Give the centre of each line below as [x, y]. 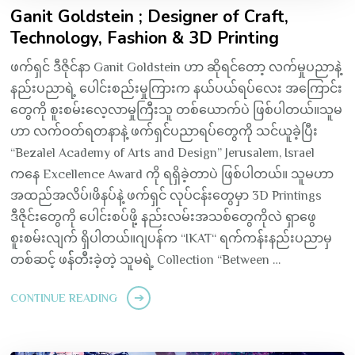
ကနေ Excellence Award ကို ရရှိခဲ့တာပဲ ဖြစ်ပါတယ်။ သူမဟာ [172, 174]
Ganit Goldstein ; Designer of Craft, [150, 16]
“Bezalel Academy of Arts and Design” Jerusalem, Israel [163, 153]
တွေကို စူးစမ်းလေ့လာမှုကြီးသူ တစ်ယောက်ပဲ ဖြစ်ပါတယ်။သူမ [177, 110]
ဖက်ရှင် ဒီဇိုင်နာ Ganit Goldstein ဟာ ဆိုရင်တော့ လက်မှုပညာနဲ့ [176, 67]
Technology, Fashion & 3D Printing [145, 38]
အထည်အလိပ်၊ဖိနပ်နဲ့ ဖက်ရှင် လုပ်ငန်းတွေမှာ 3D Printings [166, 195]
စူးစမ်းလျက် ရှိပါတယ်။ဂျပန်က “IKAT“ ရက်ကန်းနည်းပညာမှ [172, 238]
